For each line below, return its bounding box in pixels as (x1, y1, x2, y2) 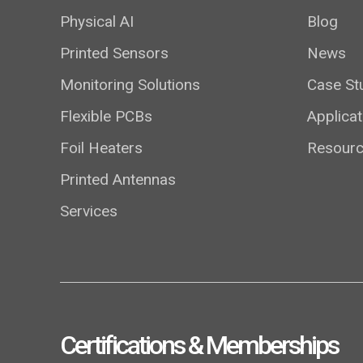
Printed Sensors (60, 43, 169, 62)
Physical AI (60, 11, 134, 31)
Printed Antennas (60, 169, 176, 189)
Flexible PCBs (60, 106, 152, 126)
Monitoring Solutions (60, 75, 200, 94)
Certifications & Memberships (60, 329, 338, 361)
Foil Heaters (60, 138, 143, 157)
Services (60, 201, 117, 220)
